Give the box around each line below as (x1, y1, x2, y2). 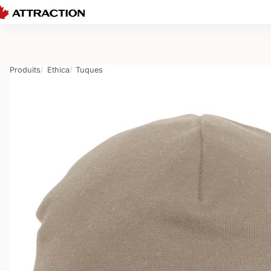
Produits (10, 65, 41, 75)
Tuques (76, 65, 103, 75)
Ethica (47, 65, 70, 75)
